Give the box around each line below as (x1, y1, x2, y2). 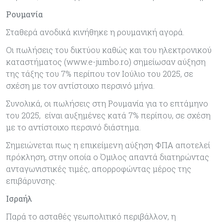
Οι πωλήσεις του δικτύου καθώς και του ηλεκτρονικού (6, 44, 212, 55)
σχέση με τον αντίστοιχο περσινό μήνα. (6, 80, 155, 91)
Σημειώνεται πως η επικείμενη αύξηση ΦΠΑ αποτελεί (6, 139, 210, 150)
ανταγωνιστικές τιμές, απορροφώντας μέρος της (6, 163, 191, 174)
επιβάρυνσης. (6, 175, 56, 186)
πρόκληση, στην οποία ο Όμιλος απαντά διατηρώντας (6, 151, 209, 162)
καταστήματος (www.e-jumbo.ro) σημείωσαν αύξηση (6, 56, 206, 67)
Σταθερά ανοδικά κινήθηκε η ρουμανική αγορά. (6, 26, 184, 37)
